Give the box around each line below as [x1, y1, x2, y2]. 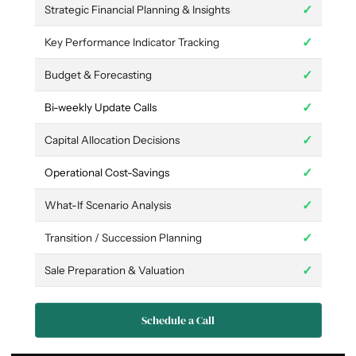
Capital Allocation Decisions [44, 133, 180, 147]
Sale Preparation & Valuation [44, 264, 184, 277]
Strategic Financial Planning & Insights [44, 3, 230, 17]
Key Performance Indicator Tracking [44, 36, 219, 49]
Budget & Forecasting [44, 68, 152, 82]
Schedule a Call [141, 312, 215, 329]
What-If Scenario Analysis [44, 199, 171, 212]
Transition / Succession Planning [44, 231, 202, 245]
